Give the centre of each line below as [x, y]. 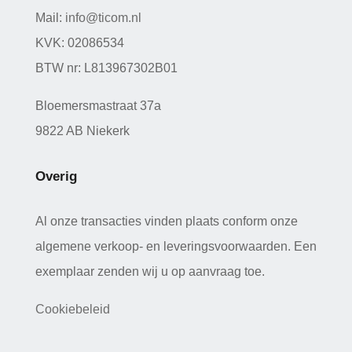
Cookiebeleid [72, 309]
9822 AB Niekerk [82, 130]
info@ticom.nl [103, 17]
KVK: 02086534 [79, 42]
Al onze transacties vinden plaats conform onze [166, 221]
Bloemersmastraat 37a [98, 105]
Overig [56, 176]
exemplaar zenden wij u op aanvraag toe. [150, 271]
